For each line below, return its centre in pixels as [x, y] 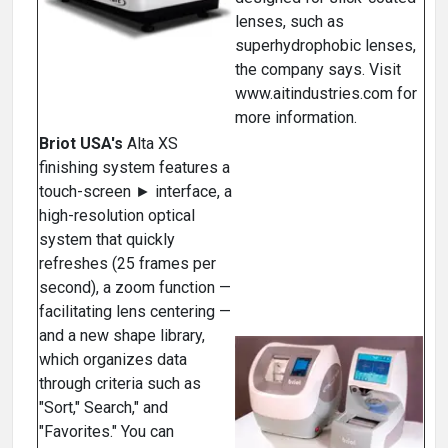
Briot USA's [81, 144]
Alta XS [150, 144]
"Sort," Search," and [103, 408]
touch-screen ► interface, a [135, 192]
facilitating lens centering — [135, 312]
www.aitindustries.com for [326, 94]
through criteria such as [120, 384]
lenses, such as [289, 22]
